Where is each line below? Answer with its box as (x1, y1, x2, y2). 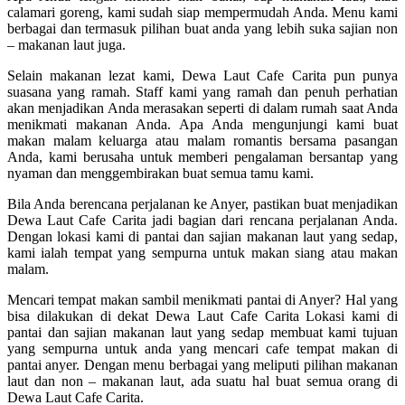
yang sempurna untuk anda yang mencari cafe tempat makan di (7, 341, 398, 357)
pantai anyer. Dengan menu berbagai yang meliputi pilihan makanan (7, 357, 398, 373)
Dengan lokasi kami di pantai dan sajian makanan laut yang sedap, (7, 229, 398, 245)
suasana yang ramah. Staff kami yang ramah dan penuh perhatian (7, 84, 398, 100)
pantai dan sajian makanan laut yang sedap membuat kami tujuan (7, 325, 398, 341)
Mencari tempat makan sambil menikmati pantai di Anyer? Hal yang (7, 292, 398, 308)
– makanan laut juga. (7, 37, 126, 53)
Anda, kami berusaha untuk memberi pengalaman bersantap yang (7, 149, 398, 165)
